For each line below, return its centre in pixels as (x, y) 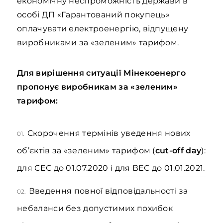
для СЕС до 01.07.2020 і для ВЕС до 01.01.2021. (111, 168)
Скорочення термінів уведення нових (109, 133)
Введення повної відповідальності (103, 191)
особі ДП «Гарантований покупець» (94, 15)
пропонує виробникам (67, 87)
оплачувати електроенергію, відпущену (103, 29)
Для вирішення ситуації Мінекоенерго (102, 73)
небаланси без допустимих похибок (95, 208)
